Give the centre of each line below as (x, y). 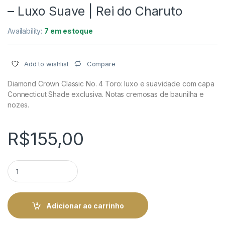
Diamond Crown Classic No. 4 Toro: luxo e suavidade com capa (111, 84)
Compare (101, 64)
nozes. (19, 105)
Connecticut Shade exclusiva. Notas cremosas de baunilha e (106, 94)
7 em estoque (69, 31)
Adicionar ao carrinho (85, 205)
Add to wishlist (46, 64)
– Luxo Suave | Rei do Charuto (95, 11)
